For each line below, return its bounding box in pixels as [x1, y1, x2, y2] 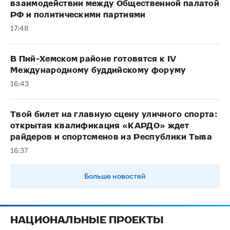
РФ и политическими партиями [10, 10, 146, 20]
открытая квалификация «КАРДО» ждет [10, 121, 189, 131]
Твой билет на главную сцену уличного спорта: [10, 109, 218, 120]
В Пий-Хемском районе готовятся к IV [10, 54, 177, 64]
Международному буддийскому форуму [10, 65, 186, 75]
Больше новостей [84, 171, 146, 180]
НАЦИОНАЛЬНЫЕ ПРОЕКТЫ [10, 214, 164, 226]
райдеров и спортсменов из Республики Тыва [10, 132, 213, 142]
